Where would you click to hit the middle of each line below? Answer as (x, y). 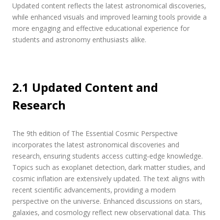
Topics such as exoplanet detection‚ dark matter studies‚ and (109, 167)
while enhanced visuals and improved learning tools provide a (110, 17)
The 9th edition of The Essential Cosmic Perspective (95, 133)
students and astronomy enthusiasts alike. (79, 39)
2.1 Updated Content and (85, 87)
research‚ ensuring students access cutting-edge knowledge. (108, 156)
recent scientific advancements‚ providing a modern (94, 190)
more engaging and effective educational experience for (101, 28)
